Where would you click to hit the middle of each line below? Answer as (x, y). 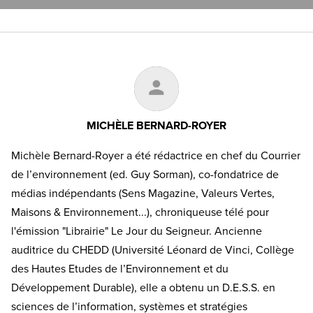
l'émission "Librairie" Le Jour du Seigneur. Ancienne (137, 231)
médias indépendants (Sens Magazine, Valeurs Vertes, (143, 193)
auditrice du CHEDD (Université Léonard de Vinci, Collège (153, 250)
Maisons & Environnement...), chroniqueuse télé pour (140, 212)
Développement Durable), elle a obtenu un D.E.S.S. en (143, 287)
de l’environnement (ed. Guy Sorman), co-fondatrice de (145, 174)
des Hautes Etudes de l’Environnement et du (120, 269)
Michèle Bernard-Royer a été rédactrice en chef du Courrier (156, 155)
